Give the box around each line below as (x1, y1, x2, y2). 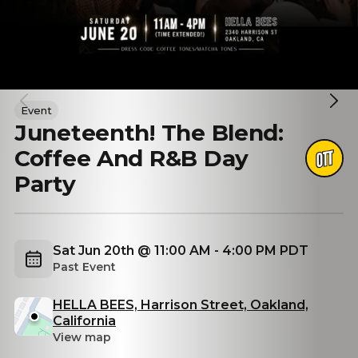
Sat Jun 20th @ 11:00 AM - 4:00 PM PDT (53, 243, 308, 258)
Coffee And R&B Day (14, 145, 249, 172)
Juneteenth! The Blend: (14, 119, 284, 146)
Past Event (53, 260, 116, 274)
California (53, 313, 116, 328)
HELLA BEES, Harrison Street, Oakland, (53, 297, 308, 312)
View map (53, 330, 111, 344)
